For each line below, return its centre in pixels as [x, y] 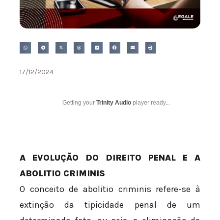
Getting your [79, 102]
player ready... [151, 102]
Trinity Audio [114, 102]
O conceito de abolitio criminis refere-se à [110, 189]
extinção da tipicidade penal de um [110, 205]
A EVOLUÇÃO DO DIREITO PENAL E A [110, 157]
